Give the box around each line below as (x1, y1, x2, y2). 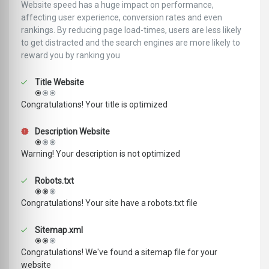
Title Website (33, 77, 84, 88)
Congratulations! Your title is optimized (21, 100, 168, 110)
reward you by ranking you (21, 50, 120, 61)
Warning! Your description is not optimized (21, 149, 180, 159)
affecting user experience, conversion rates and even (21, 13, 222, 23)
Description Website (33, 127, 110, 137)
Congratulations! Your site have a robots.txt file (21, 198, 198, 208)
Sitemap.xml (33, 225, 83, 235)
